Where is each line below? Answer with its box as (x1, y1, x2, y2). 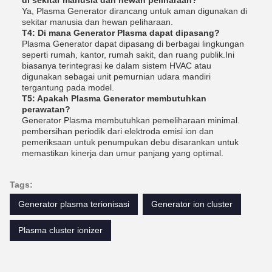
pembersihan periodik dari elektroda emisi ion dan (22, 126, 214, 136)
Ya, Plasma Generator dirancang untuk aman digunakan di (22, 5, 247, 16)
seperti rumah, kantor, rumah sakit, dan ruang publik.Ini (22, 49, 234, 59)
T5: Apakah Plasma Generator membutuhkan (22, 93, 206, 103)
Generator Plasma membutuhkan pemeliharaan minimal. (22, 115, 240, 125)
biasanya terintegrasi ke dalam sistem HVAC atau (22, 60, 211, 70)
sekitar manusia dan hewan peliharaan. (22, 16, 173, 27)
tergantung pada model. (22, 82, 114, 92)
